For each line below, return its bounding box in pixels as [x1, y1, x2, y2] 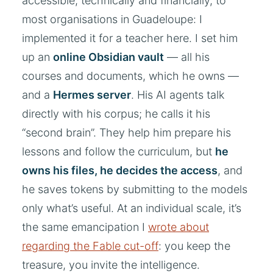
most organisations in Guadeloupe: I [22, 12, 202, 26]
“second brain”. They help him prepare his [22, 126, 231, 139]
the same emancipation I [22, 220, 148, 233]
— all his [164, 50, 210, 63]
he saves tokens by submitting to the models [22, 182, 247, 196]
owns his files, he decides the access [22, 163, 218, 177]
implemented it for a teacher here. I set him [22, 31, 238, 44]
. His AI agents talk [131, 88, 224, 101]
